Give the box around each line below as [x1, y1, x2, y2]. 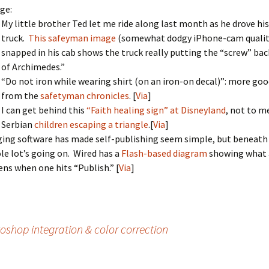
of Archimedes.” [1, 61, 65, 73]
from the [1, 89, 40, 101]
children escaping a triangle [34, 118, 148, 130]
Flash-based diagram [121, 147, 207, 159]
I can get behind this [1, 104, 86, 116]
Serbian [1, 118, 34, 130]
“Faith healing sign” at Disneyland [86, 104, 226, 116]
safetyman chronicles [40, 89, 129, 101]
